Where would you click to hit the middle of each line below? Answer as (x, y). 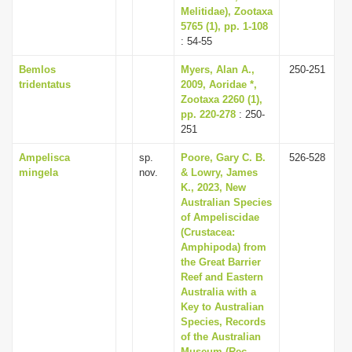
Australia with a (218, 292)
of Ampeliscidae (220, 217)
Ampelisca (44, 158)
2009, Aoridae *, (219, 84)
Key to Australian (222, 307)
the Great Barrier (221, 262)
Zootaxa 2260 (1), (222, 99)
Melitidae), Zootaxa (227, 11)
